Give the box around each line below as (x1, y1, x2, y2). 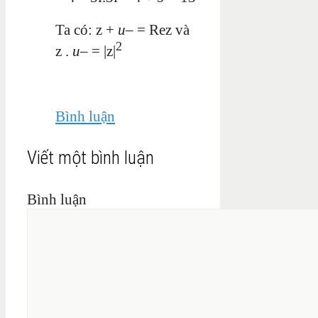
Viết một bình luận (27, 146, 154, 168)
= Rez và (137, 21, 190, 38)
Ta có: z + (55, 21, 114, 38)
